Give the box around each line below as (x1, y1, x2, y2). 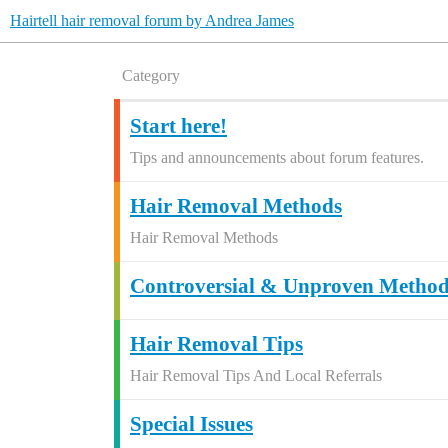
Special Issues (130, 412, 253, 436)
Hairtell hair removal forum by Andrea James (10, 12, 294, 29)
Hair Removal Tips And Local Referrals (130, 367, 382, 384)
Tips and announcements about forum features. (130, 149, 424, 166)
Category (122, 67, 180, 84)
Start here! (130, 114, 227, 138)
